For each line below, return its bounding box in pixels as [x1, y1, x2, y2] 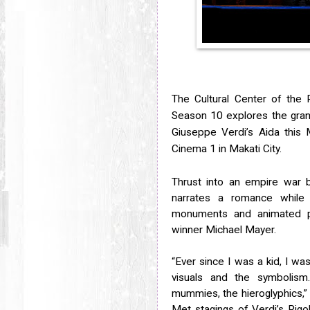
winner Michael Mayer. [172, 223, 276, 236]
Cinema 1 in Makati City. [172, 142, 282, 155]
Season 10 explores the [172, 109, 291, 122]
